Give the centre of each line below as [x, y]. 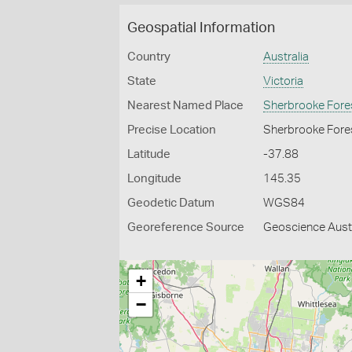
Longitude [154, 179]
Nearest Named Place [185, 106]
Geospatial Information [201, 28]
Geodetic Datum [171, 203]
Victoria [284, 81]
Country [149, 57]
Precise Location [172, 130]
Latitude [149, 154]
